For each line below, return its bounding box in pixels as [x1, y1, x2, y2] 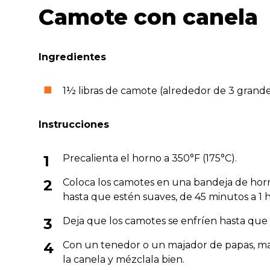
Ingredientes [39, 51, 106, 63]
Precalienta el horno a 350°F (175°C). [63, 152, 237, 164]
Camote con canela [39, 3, 258, 30]
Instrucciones [39, 118, 109, 130]
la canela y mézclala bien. [63, 253, 184, 265]
